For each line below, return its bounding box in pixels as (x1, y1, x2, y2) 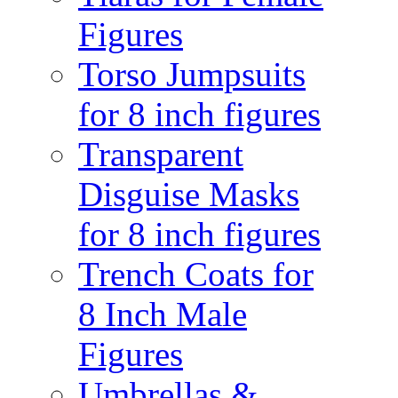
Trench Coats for (78, 255, 314, 293)
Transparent (78, 135, 243, 173)
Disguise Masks (78, 175, 299, 213)
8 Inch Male (78, 295, 247, 333)
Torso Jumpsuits (78, 55, 306, 93)
